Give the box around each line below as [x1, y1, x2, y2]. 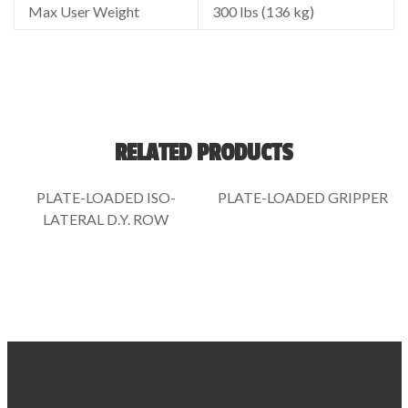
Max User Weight [28, 2, 139, 20]
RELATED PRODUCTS [115, 138, 293, 167]
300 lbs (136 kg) [212, 2, 314, 20]
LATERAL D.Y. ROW [43, 210, 169, 229]
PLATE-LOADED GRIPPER [218, 189, 389, 207]
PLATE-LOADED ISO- [36, 189, 176, 207]
